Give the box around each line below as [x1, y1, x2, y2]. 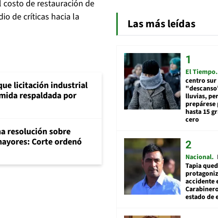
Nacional [185, 152, 212, 162]
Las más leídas [127, 16, 196, 32]
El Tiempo [185, 67, 216, 77]
